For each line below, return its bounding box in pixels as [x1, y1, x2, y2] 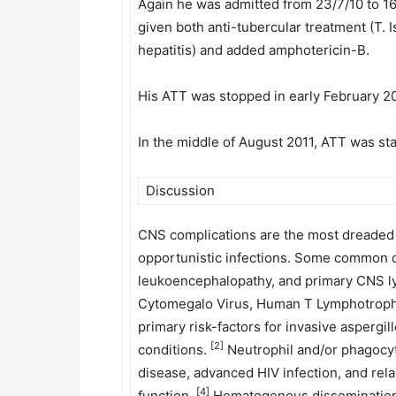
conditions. [138, 341, 210, 358]
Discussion [146, 182, 215, 199]
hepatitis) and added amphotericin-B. [138, 42, 369, 58]
